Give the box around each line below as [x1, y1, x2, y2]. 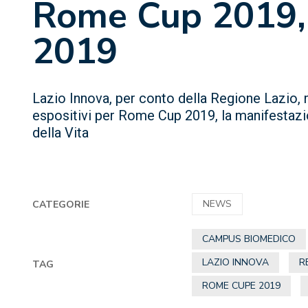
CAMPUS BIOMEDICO [202, 232, 296, 245]
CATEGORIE [32, 197, 89, 211]
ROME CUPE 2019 [202, 279, 281, 292]
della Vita [32, 124, 89, 141]
